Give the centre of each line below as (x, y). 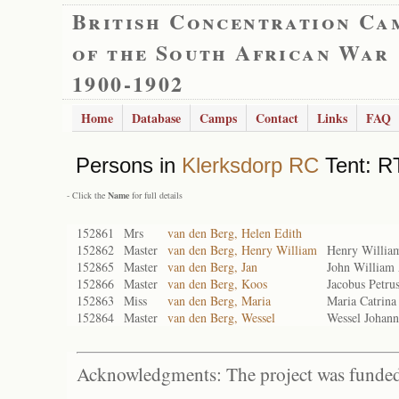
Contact (277, 118)
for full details (156, 195)
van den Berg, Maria (219, 301)
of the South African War (231, 52)
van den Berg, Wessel (221, 318)
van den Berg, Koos (217, 284)
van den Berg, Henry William (242, 250)
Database (156, 118)
